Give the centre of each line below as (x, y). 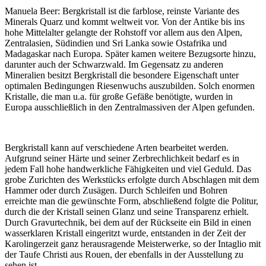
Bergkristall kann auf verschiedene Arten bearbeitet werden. (117, 148)
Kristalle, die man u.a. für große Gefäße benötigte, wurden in (119, 97)
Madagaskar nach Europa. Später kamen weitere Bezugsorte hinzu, (130, 54)
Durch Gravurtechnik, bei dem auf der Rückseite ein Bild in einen (128, 223)
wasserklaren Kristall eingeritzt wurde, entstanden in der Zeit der (125, 233)
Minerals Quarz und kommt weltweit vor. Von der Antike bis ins (125, 22)
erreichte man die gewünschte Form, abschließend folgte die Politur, (132, 201)
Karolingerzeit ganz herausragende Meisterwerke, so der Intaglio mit (133, 244)
